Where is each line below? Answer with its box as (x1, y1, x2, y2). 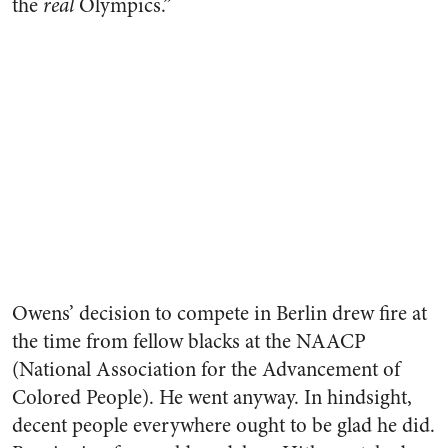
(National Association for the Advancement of (12, 355, 400, 385)
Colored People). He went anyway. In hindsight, (12, 383, 412, 413)
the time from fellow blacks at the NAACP (12, 327, 366, 357)
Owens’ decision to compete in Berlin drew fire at (12, 299, 427, 329)
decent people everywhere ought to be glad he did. (12, 411, 435, 441)
